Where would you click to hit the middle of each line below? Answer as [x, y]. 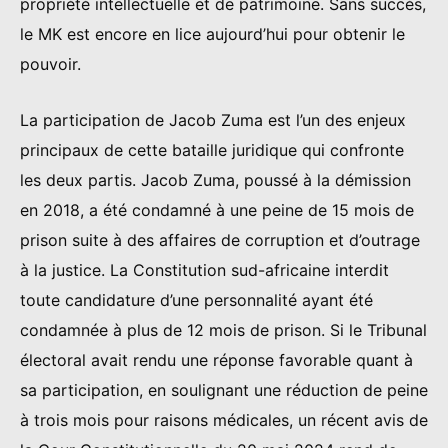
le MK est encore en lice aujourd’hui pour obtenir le [212, 34]
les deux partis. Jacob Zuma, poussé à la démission [215, 179]
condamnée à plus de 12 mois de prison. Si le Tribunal [223, 329]
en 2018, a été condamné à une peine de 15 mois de [217, 209]
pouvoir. [50, 64]
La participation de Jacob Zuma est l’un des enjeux [213, 119]
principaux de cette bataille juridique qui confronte [212, 149]
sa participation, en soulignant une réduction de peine [224, 389]
